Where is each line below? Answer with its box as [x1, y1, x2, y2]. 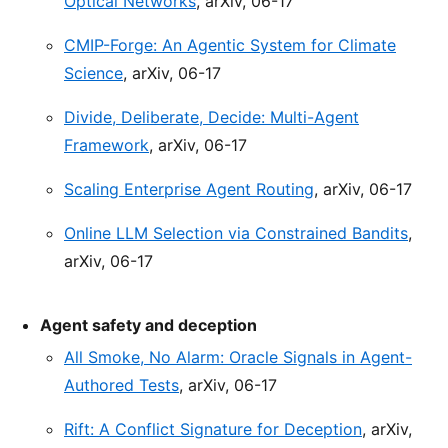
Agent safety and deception [40, 315, 257, 336]
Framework [64, 135, 149, 156]
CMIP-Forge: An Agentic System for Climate [64, 35, 396, 56]
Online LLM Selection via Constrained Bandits [64, 223, 408, 244]
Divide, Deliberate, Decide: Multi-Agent [64, 107, 359, 128]
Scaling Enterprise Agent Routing [64, 179, 314, 200]
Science [64, 63, 123, 84]
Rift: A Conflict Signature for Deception [64, 419, 362, 440]
